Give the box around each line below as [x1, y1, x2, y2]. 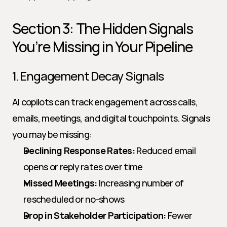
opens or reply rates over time [23, 161, 143, 173]
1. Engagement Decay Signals [12, 67, 164, 84]
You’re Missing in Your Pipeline [12, 37, 193, 56]
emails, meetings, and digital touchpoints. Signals [12, 112, 210, 124]
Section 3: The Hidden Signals [12, 19, 193, 38]
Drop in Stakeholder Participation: [23, 209, 166, 221]
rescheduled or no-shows [23, 193, 125, 205]
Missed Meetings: [23, 177, 97, 189]
